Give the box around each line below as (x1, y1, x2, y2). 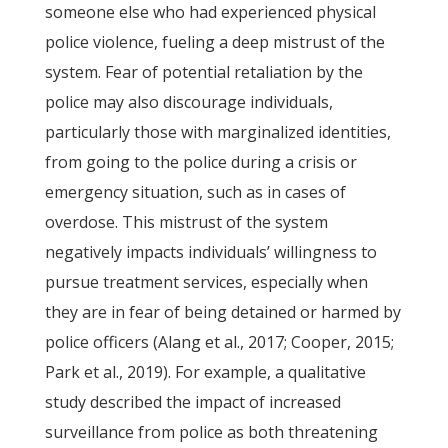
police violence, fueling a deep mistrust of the (44, 31, 385, 53)
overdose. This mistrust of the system (44, 211, 328, 233)
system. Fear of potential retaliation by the (44, 61, 363, 83)
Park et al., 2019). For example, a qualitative (44, 361, 366, 383)
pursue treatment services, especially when (44, 271, 368, 293)
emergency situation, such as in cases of (44, 181, 346, 203)
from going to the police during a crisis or (44, 151, 357, 173)
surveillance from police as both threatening (44, 421, 378, 443)
